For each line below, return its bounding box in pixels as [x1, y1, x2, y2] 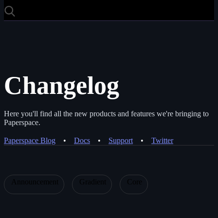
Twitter [151, 136, 173, 145]
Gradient [79, 178, 106, 186]
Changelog [4, 71, 119, 99]
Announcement [11, 178, 58, 186]
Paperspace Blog [4, 136, 55, 145]
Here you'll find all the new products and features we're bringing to [4, 109, 209, 118]
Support [109, 136, 133, 145]
